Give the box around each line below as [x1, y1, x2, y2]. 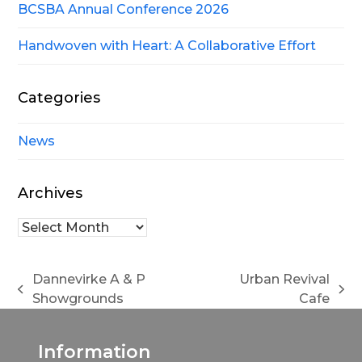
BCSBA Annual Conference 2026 [18, 2, 229, 18]
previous [17, 289, 74, 305]
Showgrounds [32, 291, 124, 307]
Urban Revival [239, 271, 330, 288]
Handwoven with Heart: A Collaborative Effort [18, 38, 317, 54]
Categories [18, 89, 101, 107]
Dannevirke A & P [32, 271, 145, 288]
